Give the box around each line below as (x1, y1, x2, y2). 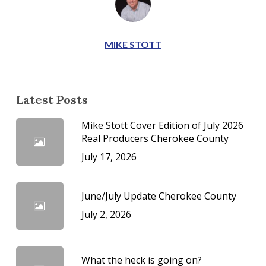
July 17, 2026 (81, 150, 137, 163)
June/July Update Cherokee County (81, 189, 236, 202)
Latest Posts (15, 91, 88, 107)
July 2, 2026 (81, 207, 131, 221)
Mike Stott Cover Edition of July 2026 (81, 118, 243, 132)
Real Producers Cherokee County (81, 131, 229, 145)
